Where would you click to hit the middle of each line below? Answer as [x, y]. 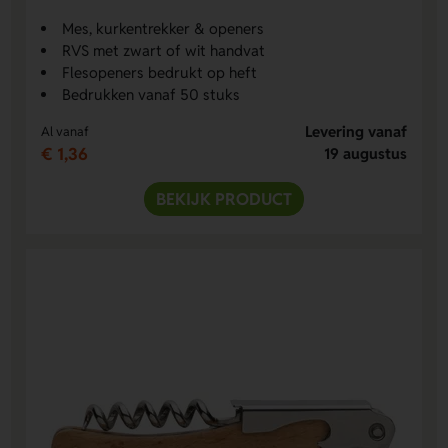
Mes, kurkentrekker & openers [163, 29]
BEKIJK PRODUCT [224, 199]
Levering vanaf [355, 132]
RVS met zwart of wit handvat [164, 51]
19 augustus [365, 154]
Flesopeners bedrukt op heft [160, 73]
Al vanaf [65, 132]
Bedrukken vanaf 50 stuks [151, 95]
